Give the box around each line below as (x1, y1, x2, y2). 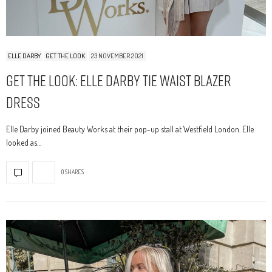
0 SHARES (61, 168, 84, 176)
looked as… (6, 137, 41, 148)
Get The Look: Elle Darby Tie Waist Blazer (6, 69, 231, 92)
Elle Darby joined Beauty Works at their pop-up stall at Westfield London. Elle (6, 123, 254, 134)
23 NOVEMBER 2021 (91, 51, 143, 60)
